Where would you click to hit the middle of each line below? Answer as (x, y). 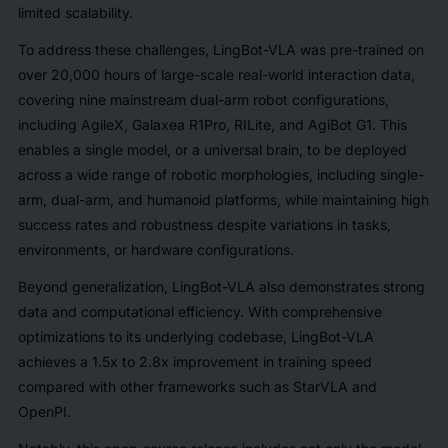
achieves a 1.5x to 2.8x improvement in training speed (194, 361)
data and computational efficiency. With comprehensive (199, 311)
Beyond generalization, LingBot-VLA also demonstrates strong (221, 286)
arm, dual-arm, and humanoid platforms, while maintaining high (223, 199)
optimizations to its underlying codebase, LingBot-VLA (195, 336)
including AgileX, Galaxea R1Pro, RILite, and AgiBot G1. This (212, 124)
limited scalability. (75, 12)
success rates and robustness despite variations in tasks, (204, 224)
